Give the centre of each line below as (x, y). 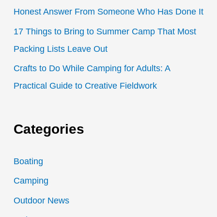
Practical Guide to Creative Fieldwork (85, 86)
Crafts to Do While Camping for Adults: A (92, 69)
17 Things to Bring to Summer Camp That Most (105, 31)
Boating (28, 161)
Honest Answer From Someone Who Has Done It (108, 12)
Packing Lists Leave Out (60, 49)
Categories (49, 129)
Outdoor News (41, 200)
